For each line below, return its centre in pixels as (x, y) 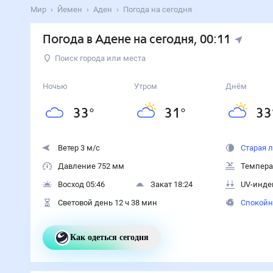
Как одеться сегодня (118, 238)
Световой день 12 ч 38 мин (107, 203)
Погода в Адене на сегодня (118, 40)
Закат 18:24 (172, 184)
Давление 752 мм (91, 166)
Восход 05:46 (81, 184)
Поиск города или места (100, 58)
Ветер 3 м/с (79, 148)
